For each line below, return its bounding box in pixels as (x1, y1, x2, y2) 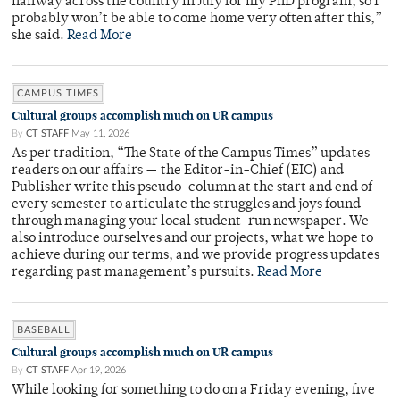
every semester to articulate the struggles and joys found (12, 198, 361, 212)
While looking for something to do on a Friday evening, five (12, 384, 375, 398)
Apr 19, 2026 (71, 365, 126, 376)
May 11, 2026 (71, 129, 129, 139)
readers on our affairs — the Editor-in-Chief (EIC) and (12, 164, 344, 179)
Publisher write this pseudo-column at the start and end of (12, 181, 372, 196)
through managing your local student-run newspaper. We (12, 215, 369, 229)
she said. (12, 29, 67, 44)
